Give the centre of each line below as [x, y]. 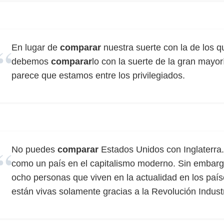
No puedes [34, 149]
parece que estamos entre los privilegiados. [98, 75]
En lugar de [36, 47]
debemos [31, 61]
